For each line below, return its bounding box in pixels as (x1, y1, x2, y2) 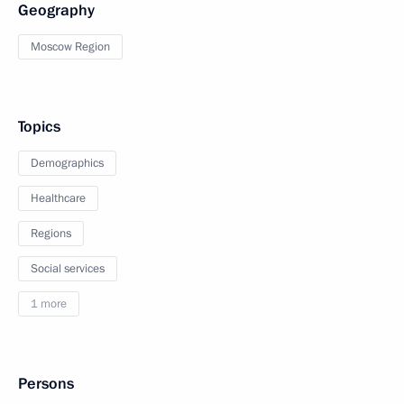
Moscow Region (31, 39, 110, 55)
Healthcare (31, 190, 86, 207)
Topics (18, 116, 60, 137)
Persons (18, 373, 74, 394)
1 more (31, 296, 67, 312)
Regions (31, 225, 71, 242)
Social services (31, 261, 105, 277)
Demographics (31, 155, 104, 171)
